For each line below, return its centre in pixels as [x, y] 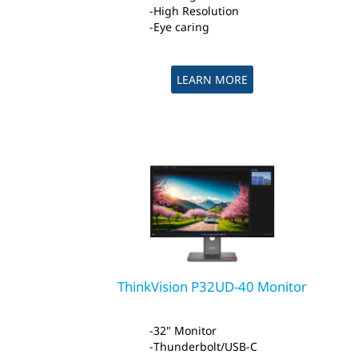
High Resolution [197, 11]
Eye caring [182, 27]
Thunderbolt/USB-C [206, 347]
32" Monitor [185, 331]
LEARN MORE [212, 80]
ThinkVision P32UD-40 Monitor [212, 287]
